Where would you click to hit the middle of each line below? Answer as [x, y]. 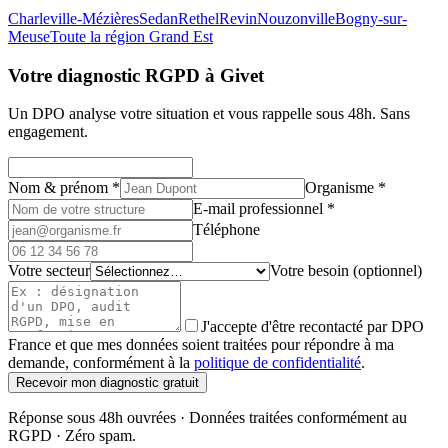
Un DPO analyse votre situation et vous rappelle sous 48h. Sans [209, 114]
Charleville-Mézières [73, 18]
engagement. [48, 132]
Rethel [198, 18]
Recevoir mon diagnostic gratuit [107, 383]
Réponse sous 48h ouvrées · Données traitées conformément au [207, 418]
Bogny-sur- [371, 18]
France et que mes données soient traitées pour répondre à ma [201, 345]
